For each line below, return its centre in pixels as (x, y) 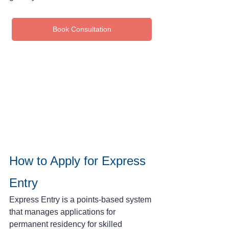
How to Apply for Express (79, 161)
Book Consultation (82, 29)
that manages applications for (63, 212)
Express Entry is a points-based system (81, 199)
